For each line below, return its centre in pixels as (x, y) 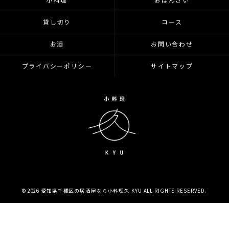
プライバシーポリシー (57, 66)
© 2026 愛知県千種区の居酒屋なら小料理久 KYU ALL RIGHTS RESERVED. (114, 191)
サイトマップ (172, 66)
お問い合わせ (172, 44)
